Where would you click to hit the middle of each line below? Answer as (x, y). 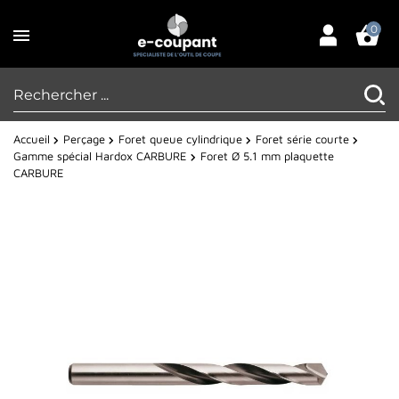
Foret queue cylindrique (180, 139)
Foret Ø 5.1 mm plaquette (267, 156)
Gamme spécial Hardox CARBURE (100, 156)
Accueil (32, 139)
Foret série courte (302, 139)
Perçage (84, 139)
